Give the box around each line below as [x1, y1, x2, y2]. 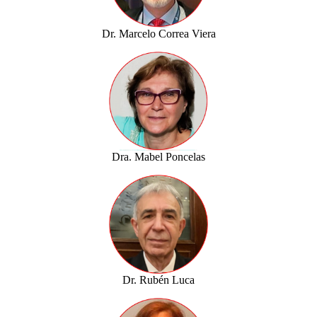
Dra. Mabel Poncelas [112, 151, 205, 163]
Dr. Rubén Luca [122, 273, 195, 286]
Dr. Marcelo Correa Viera [101, 28, 216, 40]
